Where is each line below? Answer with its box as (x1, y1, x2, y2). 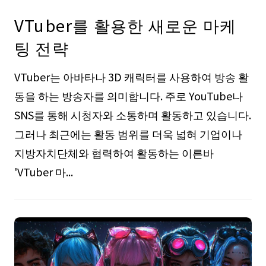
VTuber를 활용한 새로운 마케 (14, 13, 237, 37)
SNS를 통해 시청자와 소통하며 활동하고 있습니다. (14, 107, 251, 123)
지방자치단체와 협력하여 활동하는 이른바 (14, 145, 214, 161)
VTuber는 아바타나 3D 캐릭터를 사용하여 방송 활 (14, 69, 249, 85)
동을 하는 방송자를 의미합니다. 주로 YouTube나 (14, 88, 243, 104)
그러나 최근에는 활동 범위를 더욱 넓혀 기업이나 (14, 126, 242, 142)
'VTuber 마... (14, 164, 73, 180)
